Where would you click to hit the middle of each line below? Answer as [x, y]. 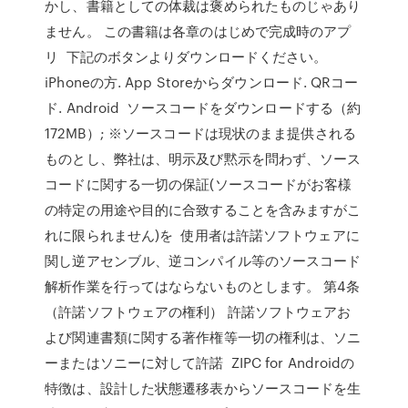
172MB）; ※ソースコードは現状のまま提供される [200, 133]
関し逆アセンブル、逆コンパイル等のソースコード [203, 260]
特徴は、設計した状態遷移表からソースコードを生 [203, 388]
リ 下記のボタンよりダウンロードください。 [186, 56]
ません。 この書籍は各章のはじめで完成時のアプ [198, 31]
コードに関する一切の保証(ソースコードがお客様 [199, 184]
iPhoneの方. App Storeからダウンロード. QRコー [202, 82]
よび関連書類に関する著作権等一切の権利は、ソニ [203, 337]
